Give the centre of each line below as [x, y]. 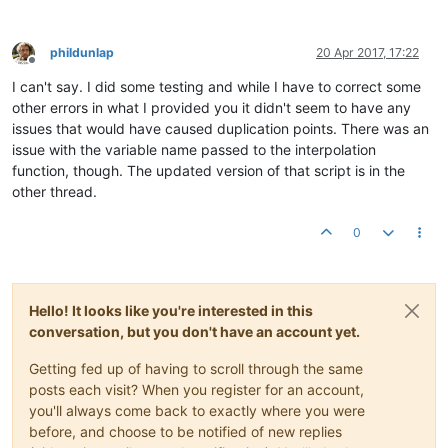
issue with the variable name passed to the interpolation [194, 149]
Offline [49, 67]
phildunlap [82, 52]
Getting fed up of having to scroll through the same [196, 368]
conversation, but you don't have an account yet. [194, 331]
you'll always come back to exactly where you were [197, 410]
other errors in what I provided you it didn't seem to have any [211, 107]
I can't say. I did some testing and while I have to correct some [216, 86]
